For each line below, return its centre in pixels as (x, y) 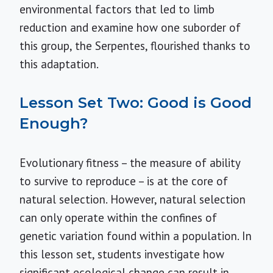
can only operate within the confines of (118, 218)
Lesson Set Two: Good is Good (136, 103)
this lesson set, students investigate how (122, 254)
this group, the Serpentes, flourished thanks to (135, 46)
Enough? (54, 123)
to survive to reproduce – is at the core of (124, 181)
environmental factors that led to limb (117, 9)
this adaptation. (59, 64)
